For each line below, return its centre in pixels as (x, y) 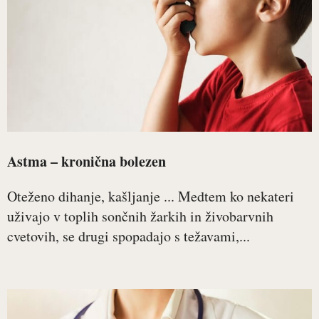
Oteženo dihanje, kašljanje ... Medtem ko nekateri (151, 196)
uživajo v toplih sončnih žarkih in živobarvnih (140, 216)
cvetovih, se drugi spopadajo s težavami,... (129, 236)
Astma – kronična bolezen (87, 161)
